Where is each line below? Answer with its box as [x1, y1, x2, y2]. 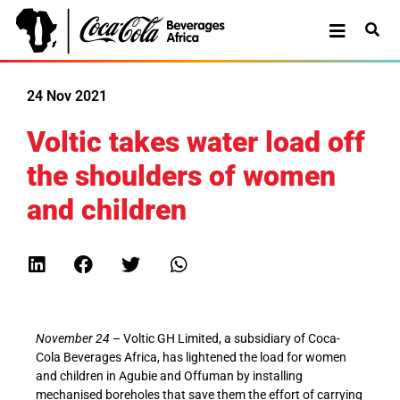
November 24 [36, 331, 112, 346]
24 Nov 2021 [27, 87, 107, 104]
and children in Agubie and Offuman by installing [36, 369, 303, 383]
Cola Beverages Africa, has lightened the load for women [36, 350, 346, 364]
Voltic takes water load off [27, 125, 365, 159]
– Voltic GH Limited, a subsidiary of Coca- [112, 331, 340, 346]
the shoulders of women [27, 159, 336, 193]
